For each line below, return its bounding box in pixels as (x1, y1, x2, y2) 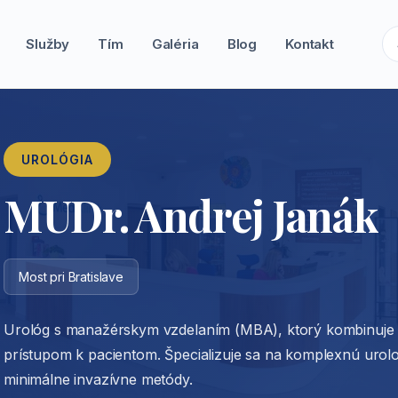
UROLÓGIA (21, 152, 93, 167)
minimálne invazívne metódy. (4, 370, 193, 388)
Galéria (151, 36, 199, 52)
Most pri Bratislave (19, 269, 123, 284)
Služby (26, 36, 70, 52)
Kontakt (285, 36, 334, 52)
